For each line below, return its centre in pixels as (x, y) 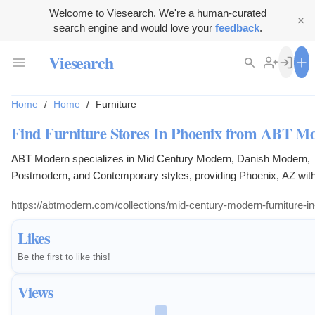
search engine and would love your (134, 28)
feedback (237, 28)
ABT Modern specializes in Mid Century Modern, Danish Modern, (161, 159)
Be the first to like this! (64, 257)
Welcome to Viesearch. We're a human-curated (157, 13)
